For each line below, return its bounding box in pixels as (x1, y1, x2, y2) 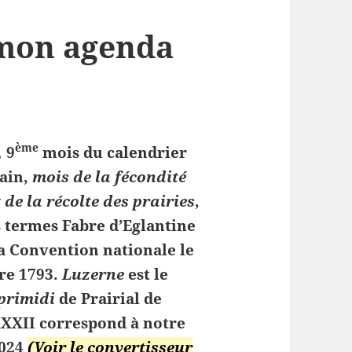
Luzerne (62, 264, 125, 285)
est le (124, 264, 169, 285)
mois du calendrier (38, 142, 188, 163)
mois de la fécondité (32, 167, 187, 188)
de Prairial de (55, 288, 163, 310)
